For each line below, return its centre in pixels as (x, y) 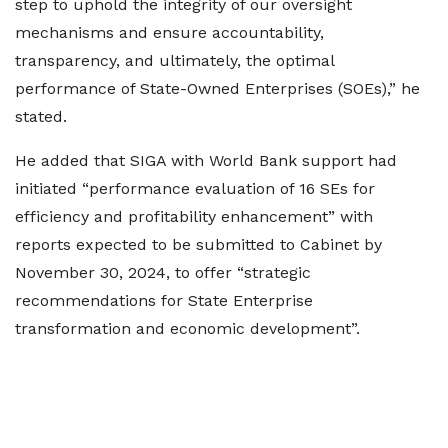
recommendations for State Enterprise (164, 300)
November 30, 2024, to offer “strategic (163, 272)
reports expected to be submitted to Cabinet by (198, 244)
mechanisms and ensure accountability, (169, 32)
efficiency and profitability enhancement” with (194, 216)
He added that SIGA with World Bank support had (206, 160)
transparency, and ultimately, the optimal (174, 60)
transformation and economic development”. (190, 328)
